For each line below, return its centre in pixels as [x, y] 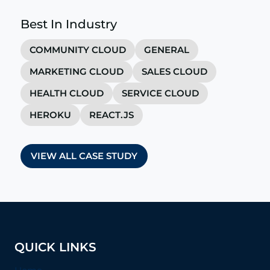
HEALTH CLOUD [67, 93]
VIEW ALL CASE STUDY [84, 155]
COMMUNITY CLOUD [78, 49]
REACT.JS [111, 115]
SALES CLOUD [174, 71]
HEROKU [50, 115]
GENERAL [167, 49]
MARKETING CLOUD [77, 71]
